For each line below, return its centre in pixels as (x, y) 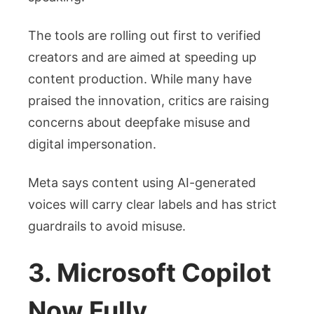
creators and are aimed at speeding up (142, 57)
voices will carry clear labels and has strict (152, 205)
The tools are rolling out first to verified (144, 36)
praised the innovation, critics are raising (149, 101)
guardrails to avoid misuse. (107, 226)
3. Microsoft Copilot (150, 273)
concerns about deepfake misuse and (139, 123)
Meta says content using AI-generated (142, 183)
